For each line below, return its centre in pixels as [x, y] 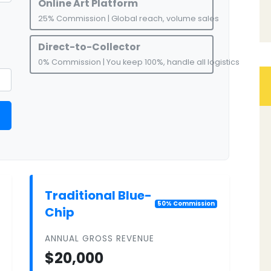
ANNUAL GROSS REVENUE [100, 238]
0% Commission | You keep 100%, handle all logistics [139, 62]
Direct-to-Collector [89, 47]
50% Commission [186, 204]
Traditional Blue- [98, 195]
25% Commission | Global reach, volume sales [129, 18]
